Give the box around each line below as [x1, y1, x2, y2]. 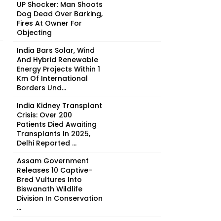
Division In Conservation [17, 193, 103, 203]
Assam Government [17, 156, 89, 166]
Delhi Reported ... [17, 138, 76, 148]
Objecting [17, 28, 52, 37]
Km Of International [17, 74, 88, 83]
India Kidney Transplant [17, 101, 102, 110]
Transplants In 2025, [17, 129, 90, 139]
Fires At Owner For [17, 18, 82, 28]
